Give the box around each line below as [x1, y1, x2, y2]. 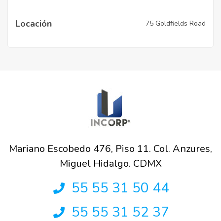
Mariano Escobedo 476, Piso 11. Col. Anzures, [9, 142, 212, 155]
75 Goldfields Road [146, 19, 206, 29]
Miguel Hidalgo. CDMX [59, 156, 162, 170]
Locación [15, 17, 52, 30]
